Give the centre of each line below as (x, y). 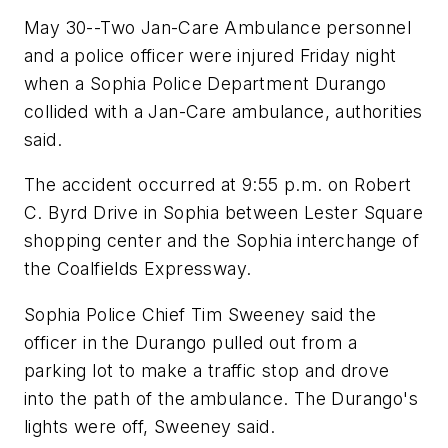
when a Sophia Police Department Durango (205, 83)
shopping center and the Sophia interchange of (221, 241)
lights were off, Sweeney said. (149, 426)
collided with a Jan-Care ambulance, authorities (223, 111)
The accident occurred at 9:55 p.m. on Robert (218, 185)
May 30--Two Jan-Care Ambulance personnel (217, 27)
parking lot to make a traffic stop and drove (207, 370)
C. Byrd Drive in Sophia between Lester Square (223, 213)
